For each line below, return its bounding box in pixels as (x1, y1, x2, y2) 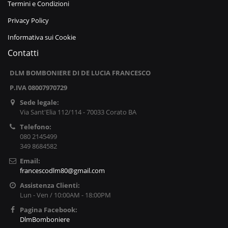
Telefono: (19, 122, 51, 132)
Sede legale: (19, 98, 59, 107)
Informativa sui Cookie (8, 33, 76, 42)
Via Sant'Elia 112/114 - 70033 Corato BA (19, 107, 136, 117)
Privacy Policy (8, 16, 49, 25)
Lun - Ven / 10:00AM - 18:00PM (19, 190, 111, 200)
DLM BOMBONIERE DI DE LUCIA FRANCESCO (10, 68, 151, 78)
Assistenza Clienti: (19, 181, 80, 190)
